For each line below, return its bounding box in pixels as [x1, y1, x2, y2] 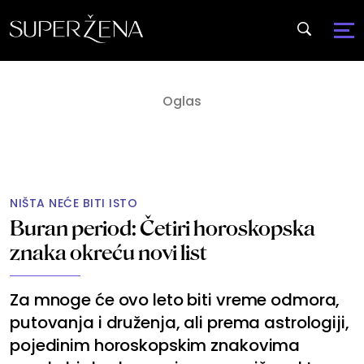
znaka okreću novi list [10, 240, 207, 266]
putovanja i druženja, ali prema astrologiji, [10, 311, 349, 335]
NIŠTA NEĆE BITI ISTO [10, 195, 137, 212]
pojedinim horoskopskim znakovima [10, 334, 301, 357]
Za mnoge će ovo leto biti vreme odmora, [10, 288, 340, 312]
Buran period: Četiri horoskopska [10, 215, 315, 241]
